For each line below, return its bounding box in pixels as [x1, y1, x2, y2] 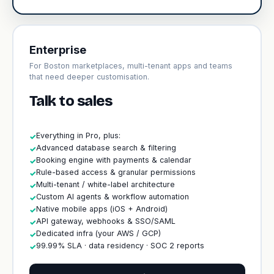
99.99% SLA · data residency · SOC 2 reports [35, 240, 204, 250]
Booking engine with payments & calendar [35, 155, 191, 165]
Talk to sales [29, 92, 113, 109]
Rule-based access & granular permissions [35, 167, 196, 177]
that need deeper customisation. [29, 72, 149, 81]
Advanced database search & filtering [35, 143, 176, 152]
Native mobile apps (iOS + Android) [35, 204, 168, 213]
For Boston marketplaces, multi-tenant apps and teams [29, 61, 232, 70]
